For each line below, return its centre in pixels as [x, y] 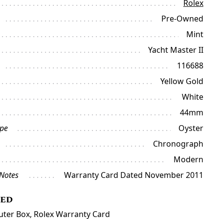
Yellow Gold [182, 81]
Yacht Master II [175, 50]
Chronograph [178, 144]
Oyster [191, 128]
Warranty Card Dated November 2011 [133, 175]
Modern [188, 159]
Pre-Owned [182, 19]
